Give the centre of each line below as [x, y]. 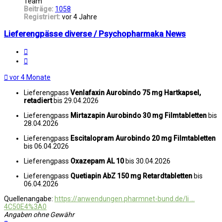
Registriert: [42, 17]
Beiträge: [39, 9]
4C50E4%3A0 [25, 207]
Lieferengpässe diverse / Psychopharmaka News [95, 34]
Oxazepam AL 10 [98, 161]
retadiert [38, 101]
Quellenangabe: [29, 199]
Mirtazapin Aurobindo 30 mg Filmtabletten [139, 116]
